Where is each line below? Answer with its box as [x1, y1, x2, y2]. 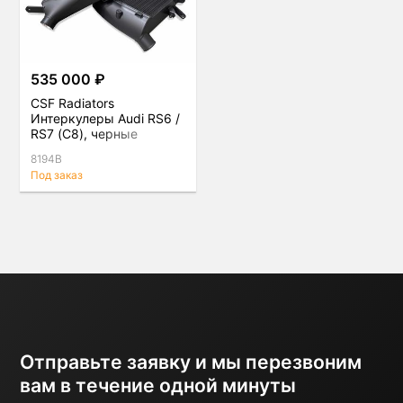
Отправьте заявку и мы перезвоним [20, 351, 363, 374]
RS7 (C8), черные [31, 126, 139, 142]
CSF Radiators [31, 95, 115, 112]
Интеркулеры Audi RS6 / [31, 111, 181, 127]
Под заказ [31, 167, 84, 182]
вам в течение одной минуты [20, 374, 297, 398]
